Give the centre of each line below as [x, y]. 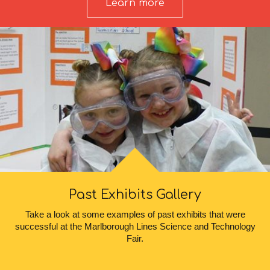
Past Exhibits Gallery [135, 195]
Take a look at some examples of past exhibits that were [135, 215]
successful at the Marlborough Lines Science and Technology [135, 227]
